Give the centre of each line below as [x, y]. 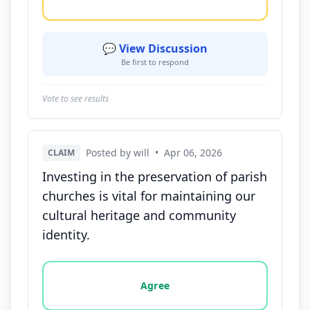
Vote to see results [75, 99]
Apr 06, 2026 [193, 153]
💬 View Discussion [155, 48]
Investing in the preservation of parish [155, 176]
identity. [66, 235]
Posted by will [118, 153]
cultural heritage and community [139, 215]
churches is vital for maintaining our [149, 196]
